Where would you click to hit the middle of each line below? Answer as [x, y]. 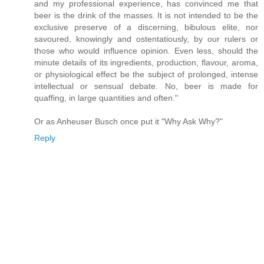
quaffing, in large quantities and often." [106, 98]
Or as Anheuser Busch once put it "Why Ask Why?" [128, 121]
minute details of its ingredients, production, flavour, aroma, [146, 62]
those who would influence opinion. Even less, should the [146, 50]
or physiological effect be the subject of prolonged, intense [146, 74]
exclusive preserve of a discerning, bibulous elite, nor [146, 27]
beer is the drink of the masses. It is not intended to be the [146, 15]
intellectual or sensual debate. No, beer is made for [146, 86]
